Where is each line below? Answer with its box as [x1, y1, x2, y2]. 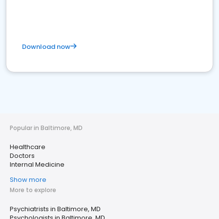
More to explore [10, 186, 56, 194]
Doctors [10, 151, 35, 160]
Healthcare [10, 142, 45, 152]
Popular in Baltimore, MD [10, 124, 83, 132]
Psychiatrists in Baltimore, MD [10, 204, 101, 214]
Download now [22, 42, 70, 51]
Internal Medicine [10, 160, 65, 169]
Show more [10, 175, 46, 184]
